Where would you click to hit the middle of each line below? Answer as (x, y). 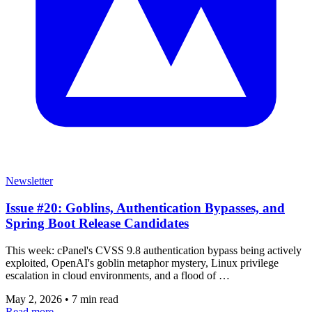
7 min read (95, 299)
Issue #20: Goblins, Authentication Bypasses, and (145, 208)
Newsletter (29, 181)
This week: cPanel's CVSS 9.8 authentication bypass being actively (154, 250)
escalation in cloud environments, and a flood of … (118, 275)
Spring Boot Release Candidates (97, 223)
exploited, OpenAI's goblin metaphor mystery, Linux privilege (142, 263)
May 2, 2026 (35, 299)
